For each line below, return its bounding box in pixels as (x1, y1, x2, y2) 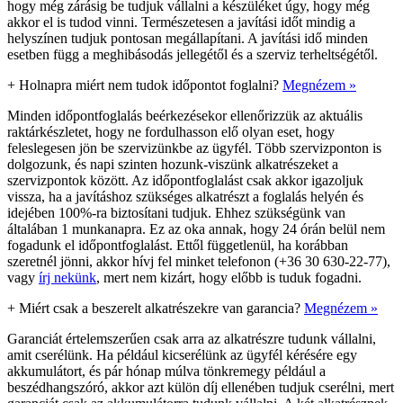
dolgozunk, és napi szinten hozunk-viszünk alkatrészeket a (7, 156, 338, 172)
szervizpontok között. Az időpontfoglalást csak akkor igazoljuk (7, 172, 363, 188)
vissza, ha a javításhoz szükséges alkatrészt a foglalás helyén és (7, 188, 363, 204)
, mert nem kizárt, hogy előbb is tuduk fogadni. (96, 269, 362, 285)
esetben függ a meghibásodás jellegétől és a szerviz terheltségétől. (7, 46, 378, 62)
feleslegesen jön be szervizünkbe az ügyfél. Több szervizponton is (7, 139, 381, 156)
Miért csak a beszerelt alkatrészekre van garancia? (19, 300, 300, 316)
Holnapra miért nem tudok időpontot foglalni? (19, 76, 279, 93)
